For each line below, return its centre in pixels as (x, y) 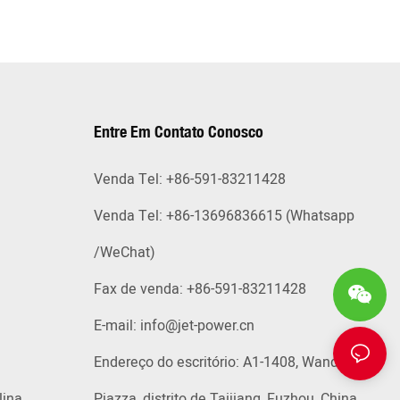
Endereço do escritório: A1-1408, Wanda (220, 363)
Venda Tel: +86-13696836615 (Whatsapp (224, 217)
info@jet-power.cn (197, 326)
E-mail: (117, 326)
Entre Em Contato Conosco (178, 132)
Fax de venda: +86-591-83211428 (200, 290)
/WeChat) (124, 253)
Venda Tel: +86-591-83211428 (189, 180)
